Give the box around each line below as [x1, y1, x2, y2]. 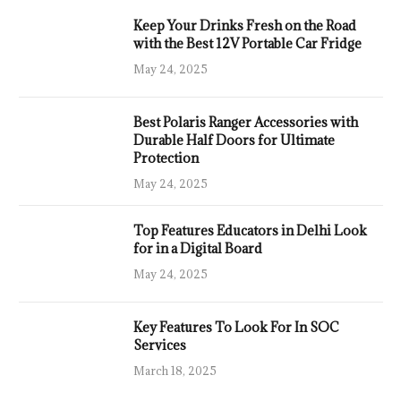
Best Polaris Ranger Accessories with [133, 114, 358, 132]
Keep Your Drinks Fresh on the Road [133, 17, 356, 35]
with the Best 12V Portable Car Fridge [133, 35, 362, 53]
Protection [133, 149, 199, 167]
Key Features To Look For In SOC [133, 319, 339, 337]
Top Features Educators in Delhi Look [133, 222, 367, 240]
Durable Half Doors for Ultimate [133, 132, 335, 149]
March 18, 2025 [133, 363, 217, 379]
